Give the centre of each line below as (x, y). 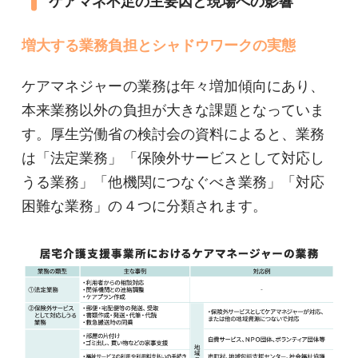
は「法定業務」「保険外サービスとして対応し (173, 159)
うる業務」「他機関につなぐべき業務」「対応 (173, 183)
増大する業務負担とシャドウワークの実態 (159, 45)
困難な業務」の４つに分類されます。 (145, 207)
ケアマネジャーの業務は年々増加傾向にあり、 (173, 87)
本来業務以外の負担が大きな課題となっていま (173, 111)
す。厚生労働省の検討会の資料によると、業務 (173, 135)
